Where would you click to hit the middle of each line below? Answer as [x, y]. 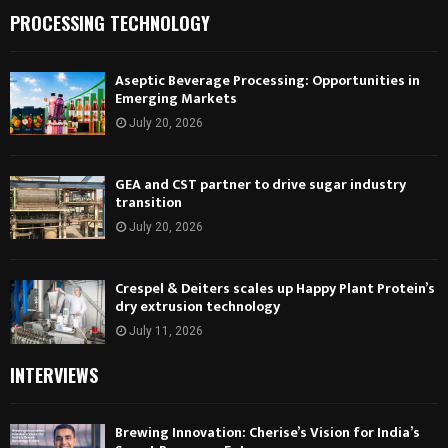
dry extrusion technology [197, 307]
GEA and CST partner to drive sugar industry [260, 184]
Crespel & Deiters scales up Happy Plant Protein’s [275, 289]
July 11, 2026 [166, 331]
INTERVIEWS [54, 374]
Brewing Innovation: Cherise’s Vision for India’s [267, 432]
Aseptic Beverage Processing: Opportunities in [267, 80]
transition [148, 202]
